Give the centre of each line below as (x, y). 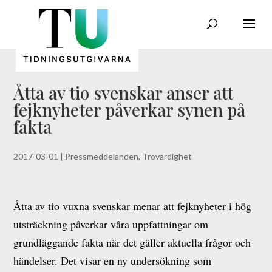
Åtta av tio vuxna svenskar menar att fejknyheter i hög (133, 206)
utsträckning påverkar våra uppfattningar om (111, 224)
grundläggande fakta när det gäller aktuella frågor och (132, 242)
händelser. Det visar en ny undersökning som (113, 260)
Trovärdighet (167, 156)
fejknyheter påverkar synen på (130, 110)
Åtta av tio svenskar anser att (124, 93)
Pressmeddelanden (102, 156)
